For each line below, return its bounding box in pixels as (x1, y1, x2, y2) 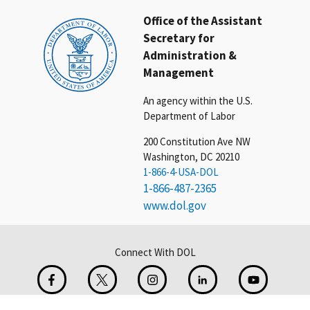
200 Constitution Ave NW (143, 135, 251, 149)
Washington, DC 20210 (143, 150, 240, 164)
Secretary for (143, 30, 215, 46)
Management (143, 65, 215, 81)
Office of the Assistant (143, 13, 263, 29)
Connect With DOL (114, 246, 196, 259)
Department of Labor (143, 109, 236, 123)
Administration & (143, 48, 237, 64)
